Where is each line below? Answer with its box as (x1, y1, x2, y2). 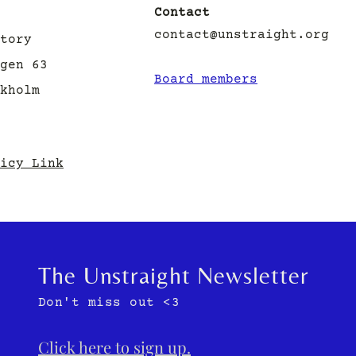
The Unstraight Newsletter (38, 261, 309, 289)
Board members (154, 72, 257, 87)
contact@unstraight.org (154, 27, 329, 42)
